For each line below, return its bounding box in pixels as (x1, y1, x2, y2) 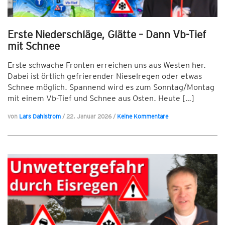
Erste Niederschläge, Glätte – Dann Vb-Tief (8, 28, 206, 41)
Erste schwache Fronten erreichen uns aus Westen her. (8, 60, 206, 70)
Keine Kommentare (117, 113, 168, 120)
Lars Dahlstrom (19, 113, 61, 120)
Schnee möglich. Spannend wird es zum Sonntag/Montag (8, 82, 214, 92)
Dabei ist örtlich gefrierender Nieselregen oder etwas (8, 71, 202, 81)
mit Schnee (8, 40, 60, 52)
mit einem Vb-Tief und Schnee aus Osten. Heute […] (8, 93, 194, 103)
